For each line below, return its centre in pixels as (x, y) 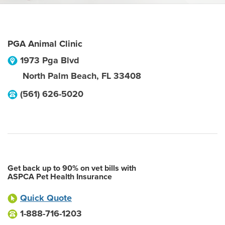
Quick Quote (46, 198)
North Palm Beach (60, 76)
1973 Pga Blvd (50, 60)
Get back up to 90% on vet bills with (72, 168)
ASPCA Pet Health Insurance (60, 177)
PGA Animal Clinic (45, 44)
